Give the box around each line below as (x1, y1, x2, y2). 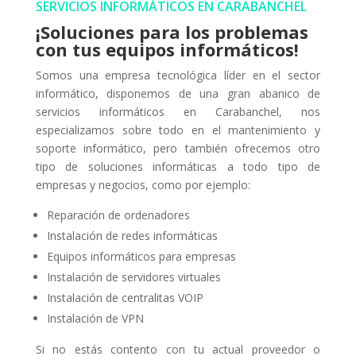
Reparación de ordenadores (46, 207, 190, 222)
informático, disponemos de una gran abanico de (35, 85, 321, 101)
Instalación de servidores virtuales (46, 269, 221, 284)
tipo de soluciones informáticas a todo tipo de (35, 158, 321, 174)
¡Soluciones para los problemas (35, 19, 308, 44)
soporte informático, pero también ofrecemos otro (35, 140, 321, 156)
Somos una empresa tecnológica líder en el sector (35, 67, 321, 83)
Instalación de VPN (46, 310, 144, 326)
